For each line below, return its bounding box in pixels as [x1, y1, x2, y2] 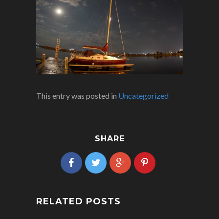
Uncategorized [118, 91, 169, 101]
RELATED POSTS [36, 196, 121, 207]
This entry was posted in [36, 91, 118, 101]
